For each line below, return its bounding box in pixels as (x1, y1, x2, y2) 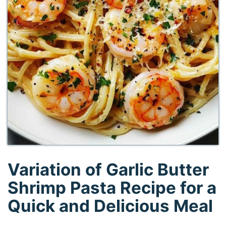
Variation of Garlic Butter (8, 159, 209, 180)
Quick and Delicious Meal (8, 196, 213, 216)
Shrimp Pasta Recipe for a (8, 178, 217, 198)
